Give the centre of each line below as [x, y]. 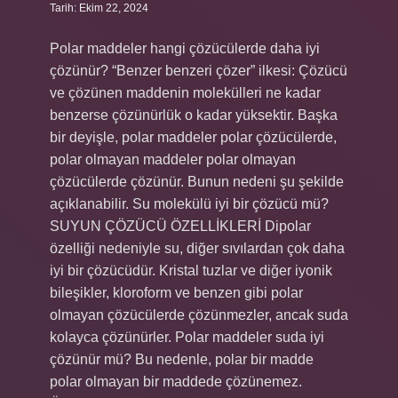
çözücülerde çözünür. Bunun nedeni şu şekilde [197, 182]
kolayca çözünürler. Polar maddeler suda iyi [187, 337]
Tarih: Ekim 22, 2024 [99, 8]
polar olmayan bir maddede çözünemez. [176, 382]
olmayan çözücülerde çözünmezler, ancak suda [199, 315]
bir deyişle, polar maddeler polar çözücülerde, [193, 137]
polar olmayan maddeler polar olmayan [173, 159]
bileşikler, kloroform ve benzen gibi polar [176, 293]
